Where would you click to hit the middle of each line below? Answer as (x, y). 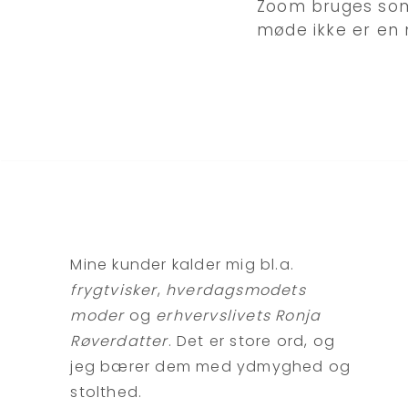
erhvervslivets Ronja (239, 316)
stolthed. (107, 393)
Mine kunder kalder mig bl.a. (183, 265)
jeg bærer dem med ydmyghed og (211, 367)
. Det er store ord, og (252, 342)
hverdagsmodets (236, 291)
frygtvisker (114, 291)
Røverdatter (119, 342)
